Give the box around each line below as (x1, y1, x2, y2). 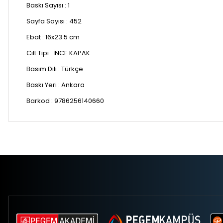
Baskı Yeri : (26, 80, 61, 90)
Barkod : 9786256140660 (26, 96, 104, 106)
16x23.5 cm (45, 32, 80, 42)
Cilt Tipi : (26, 48, 53, 58)
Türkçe (61, 64, 83, 74)
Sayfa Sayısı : (26, 16, 69, 26)
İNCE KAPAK (53, 48, 90, 58)
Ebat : (26, 32, 45, 42)
